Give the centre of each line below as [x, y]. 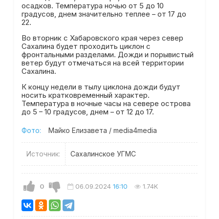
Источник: [43, 153]
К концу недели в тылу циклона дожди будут [101, 87]
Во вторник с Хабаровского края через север [102, 38]
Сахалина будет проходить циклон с [86, 46]
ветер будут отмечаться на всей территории [102, 63]
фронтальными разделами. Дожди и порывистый [107, 55]
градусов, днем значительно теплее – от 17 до [104, 14]
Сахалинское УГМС [103, 153]
